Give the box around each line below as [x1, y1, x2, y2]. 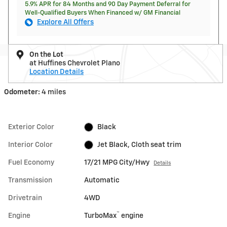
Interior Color [8, 141, 53, 148]
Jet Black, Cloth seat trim [97, 141, 181, 148]
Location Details [29, 68, 84, 75]
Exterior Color [8, 123, 54, 131]
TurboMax [84, 212, 117, 219]
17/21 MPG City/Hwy [84, 159, 150, 166]
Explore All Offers [37, 18, 94, 26]
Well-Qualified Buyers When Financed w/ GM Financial [25, 9, 180, 16]
